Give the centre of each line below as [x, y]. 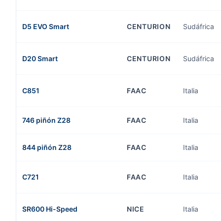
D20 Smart [40, 58]
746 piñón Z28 [46, 120]
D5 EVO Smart [46, 26]
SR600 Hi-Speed [50, 209]
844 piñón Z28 [47, 147]
